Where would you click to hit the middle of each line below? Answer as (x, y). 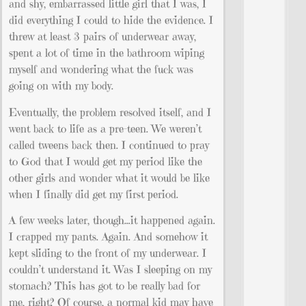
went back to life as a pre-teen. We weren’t (105, 128)
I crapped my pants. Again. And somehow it (108, 237)
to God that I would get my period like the (106, 161)
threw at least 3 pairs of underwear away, (102, 37)
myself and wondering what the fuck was (101, 69)
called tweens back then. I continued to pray (109, 144)
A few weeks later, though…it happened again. (112, 220)
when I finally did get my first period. (94, 194)
